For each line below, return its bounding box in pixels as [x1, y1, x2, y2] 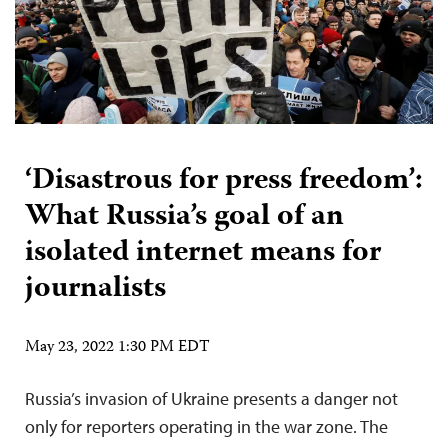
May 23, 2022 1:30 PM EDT [25, 334, 210, 361]
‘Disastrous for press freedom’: [25, 156, 423, 206]
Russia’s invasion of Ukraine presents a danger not [25, 386, 398, 410]
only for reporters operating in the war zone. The [25, 414, 388, 438]
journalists [25, 264, 166, 314]
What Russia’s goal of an [25, 192, 344, 242]
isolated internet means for [25, 228, 381, 278]
